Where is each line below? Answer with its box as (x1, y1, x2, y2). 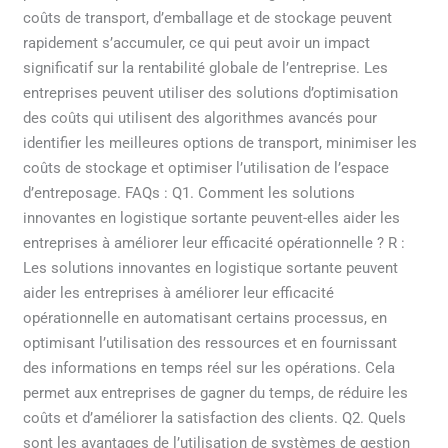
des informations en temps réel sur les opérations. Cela (23, 359, 396, 378)
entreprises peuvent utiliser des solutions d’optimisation (23, 84, 399, 103)
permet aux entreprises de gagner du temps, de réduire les (23, 384, 409, 403)
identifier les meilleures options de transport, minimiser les (23, 134, 418, 153)
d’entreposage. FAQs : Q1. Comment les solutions (23, 184, 356, 203)
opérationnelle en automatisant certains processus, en (23, 309, 388, 328)
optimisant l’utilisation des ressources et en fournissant (23, 334, 398, 353)
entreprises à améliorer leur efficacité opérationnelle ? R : (23, 234, 406, 253)
